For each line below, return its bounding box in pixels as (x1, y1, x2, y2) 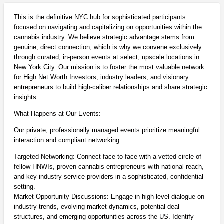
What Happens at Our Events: (13, 110, 101, 118)
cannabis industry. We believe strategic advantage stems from (13, 33, 194, 41)
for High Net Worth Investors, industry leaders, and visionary (13, 73, 189, 81)
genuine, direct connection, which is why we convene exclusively (13, 43, 202, 51)
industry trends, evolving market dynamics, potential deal (13, 203, 179, 211)
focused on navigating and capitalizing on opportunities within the (13, 23, 202, 31)
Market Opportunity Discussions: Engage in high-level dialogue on (13, 193, 204, 201)
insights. (13, 93, 38, 101)
